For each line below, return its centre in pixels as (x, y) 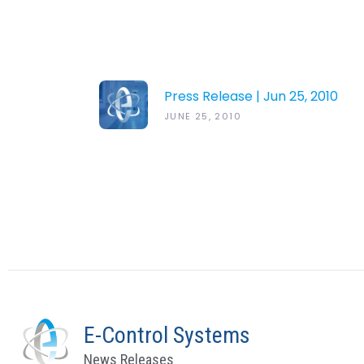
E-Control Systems (167, 335)
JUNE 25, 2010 (203, 116)
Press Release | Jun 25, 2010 (251, 96)
